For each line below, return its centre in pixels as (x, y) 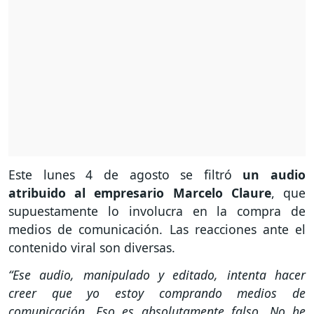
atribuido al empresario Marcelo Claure (140, 193)
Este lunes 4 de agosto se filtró (126, 175)
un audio (274, 175)
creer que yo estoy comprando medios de (157, 293)
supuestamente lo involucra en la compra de (157, 211)
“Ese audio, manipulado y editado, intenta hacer (157, 275)
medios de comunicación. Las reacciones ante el (157, 230)
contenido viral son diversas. (94, 248)
